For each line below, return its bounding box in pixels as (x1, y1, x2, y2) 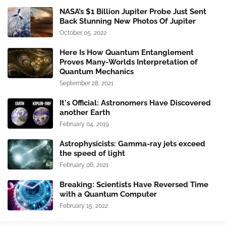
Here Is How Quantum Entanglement (60, 48, 194, 58)
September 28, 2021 (60, 80, 114, 87)
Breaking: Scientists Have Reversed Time (60, 180, 208, 190)
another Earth (60, 108, 110, 118)
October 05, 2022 (60, 29, 106, 37)
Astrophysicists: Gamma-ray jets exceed (60, 139, 205, 149)
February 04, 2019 (60, 121, 109, 128)
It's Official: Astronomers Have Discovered (60, 98, 211, 108)
